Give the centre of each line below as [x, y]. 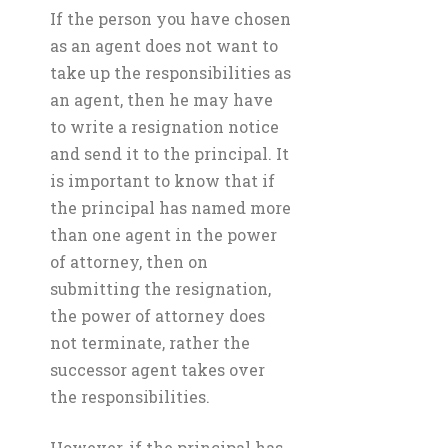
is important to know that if [162, 180]
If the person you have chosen [170, 18]
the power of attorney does [157, 315]
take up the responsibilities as [170, 72]
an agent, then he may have [161, 99]
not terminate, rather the [150, 342]
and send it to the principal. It [169, 153]
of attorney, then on [129, 261]
